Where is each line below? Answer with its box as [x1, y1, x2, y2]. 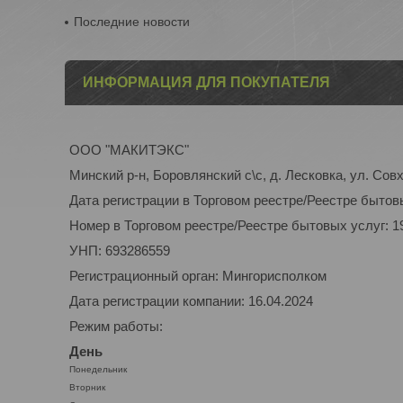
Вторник [69, 381, 105, 392]
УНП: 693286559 [69, 242, 170, 258]
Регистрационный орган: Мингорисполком [69, 267, 327, 283]
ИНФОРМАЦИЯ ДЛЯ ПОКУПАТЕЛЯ [83, 74, 330, 90]
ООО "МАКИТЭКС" [69, 141, 189, 157]
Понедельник [69, 363, 127, 374]
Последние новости [74, 13, 191, 29]
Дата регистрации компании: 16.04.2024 [69, 292, 313, 309]
